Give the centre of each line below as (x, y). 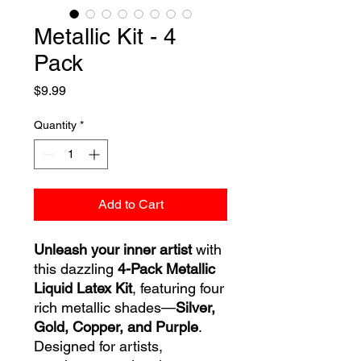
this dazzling (76, 269)
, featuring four (178, 288)
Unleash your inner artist (113, 249)
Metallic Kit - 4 (105, 36)
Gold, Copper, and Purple (116, 327)
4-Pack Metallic (166, 269)
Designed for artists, (98, 346)
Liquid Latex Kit (83, 288)
